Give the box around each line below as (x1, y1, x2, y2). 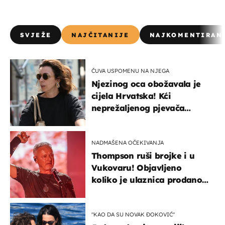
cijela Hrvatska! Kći (91, 90, 171, 101)
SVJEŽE (20, 31, 52, 39)
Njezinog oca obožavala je (91, 78, 201, 89)
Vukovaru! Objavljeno (91, 162, 181, 173)
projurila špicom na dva (91, 115, 189, 125)
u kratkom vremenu (91, 186, 173, 197)
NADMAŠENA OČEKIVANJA (91, 139, 164, 146)
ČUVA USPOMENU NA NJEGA (91, 67, 169, 74)
